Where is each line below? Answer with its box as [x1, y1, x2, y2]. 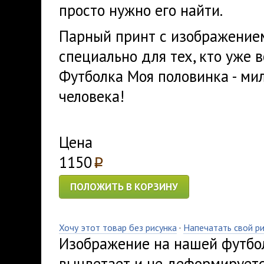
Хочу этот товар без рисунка [59, 222, 177, 233]
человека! [59, 86, 124, 106]
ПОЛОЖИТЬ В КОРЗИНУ [70, 180, 178, 193]
